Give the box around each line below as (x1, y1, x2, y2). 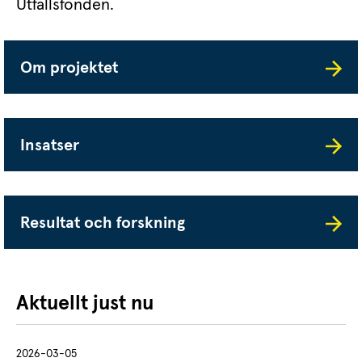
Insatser (20, 137, 79, 154)
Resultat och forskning (20, 215, 185, 232)
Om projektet (20, 60, 118, 77)
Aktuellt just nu (16, 293, 154, 314)
